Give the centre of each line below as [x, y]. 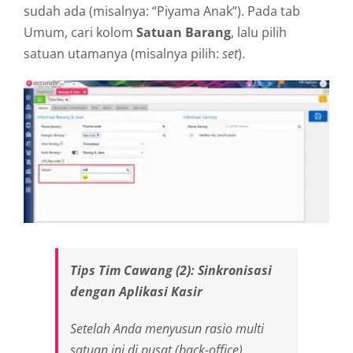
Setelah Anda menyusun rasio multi [167, 328]
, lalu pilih [259, 32]
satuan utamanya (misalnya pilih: [123, 53]
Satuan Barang [184, 32]
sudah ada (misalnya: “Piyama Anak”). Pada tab [162, 11]
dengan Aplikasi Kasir [136, 291]
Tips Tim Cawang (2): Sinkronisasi [171, 270]
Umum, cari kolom [80, 32]
